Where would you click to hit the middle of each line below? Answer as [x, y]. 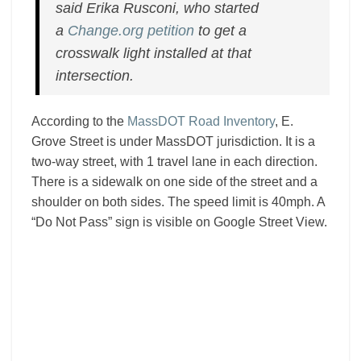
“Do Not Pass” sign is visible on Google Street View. [179, 222]
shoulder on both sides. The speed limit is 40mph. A [178, 202]
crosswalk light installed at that [154, 53]
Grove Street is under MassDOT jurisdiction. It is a [173, 141]
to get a [221, 31]
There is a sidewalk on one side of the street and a [174, 182]
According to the [79, 121]
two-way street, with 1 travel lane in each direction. [174, 162]
